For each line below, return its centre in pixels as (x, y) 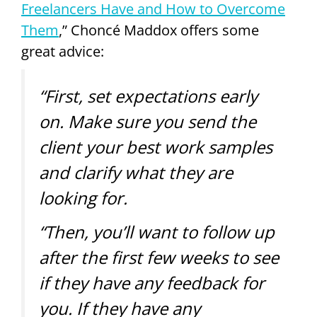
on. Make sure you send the (148, 122)
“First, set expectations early (148, 96)
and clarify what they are (136, 173)
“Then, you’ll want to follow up (157, 232)
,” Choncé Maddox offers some (159, 30)
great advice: (63, 52)
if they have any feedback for (152, 283)
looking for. (83, 198)
